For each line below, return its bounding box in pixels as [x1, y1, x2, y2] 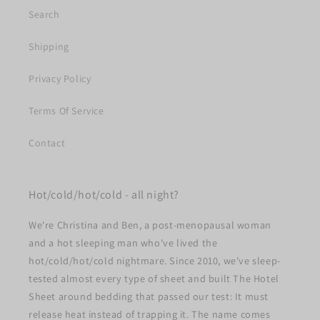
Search [29, 8, 60, 21]
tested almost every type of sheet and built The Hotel [29, 272, 279, 285]
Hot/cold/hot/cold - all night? [29, 187, 179, 202]
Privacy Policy [29, 72, 91, 85]
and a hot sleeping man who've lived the [29, 236, 218, 249]
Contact [29, 136, 66, 149]
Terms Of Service [29, 104, 104, 117]
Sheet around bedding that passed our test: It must [29, 290, 269, 303]
